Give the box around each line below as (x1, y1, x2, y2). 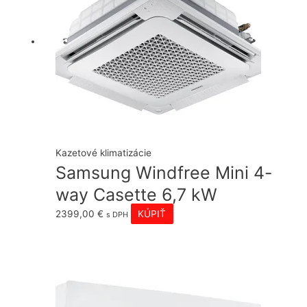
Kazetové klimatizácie (56, 147, 152, 159)
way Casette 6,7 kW (56, 184, 218, 206)
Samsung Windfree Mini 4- (56, 162, 273, 184)
